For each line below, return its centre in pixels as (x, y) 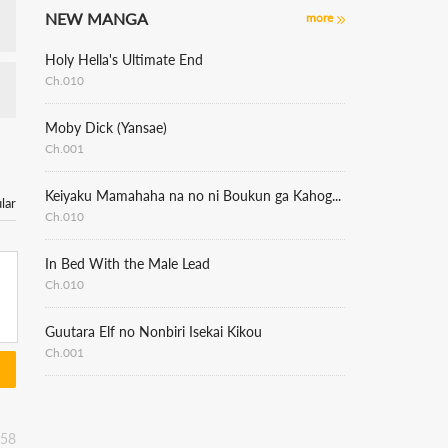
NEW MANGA (96, 18)
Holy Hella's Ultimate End (124, 59)
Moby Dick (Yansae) (106, 127)
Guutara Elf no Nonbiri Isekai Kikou (153, 331)
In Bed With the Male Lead (127, 263)
